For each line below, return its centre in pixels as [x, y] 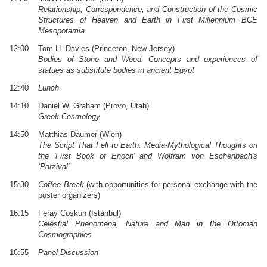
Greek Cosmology [69, 116]
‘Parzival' [54, 166]
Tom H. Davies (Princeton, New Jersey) [107, 48]
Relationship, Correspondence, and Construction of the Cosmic [148, 9]
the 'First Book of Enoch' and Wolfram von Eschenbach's [148, 156]
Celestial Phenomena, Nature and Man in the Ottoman [148, 223]
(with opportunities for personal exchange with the [170, 184]
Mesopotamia [62, 30]
